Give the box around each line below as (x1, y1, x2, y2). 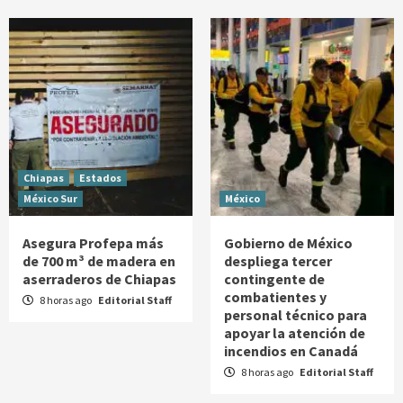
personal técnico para (224, 306, 367, 325)
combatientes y (224, 288, 327, 307)
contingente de (224, 270, 325, 289)
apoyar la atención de (224, 324, 365, 343)
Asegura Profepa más (22, 234, 164, 253)
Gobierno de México (224, 234, 353, 253)
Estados (79, 171, 121, 185)
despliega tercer (224, 252, 332, 271)
